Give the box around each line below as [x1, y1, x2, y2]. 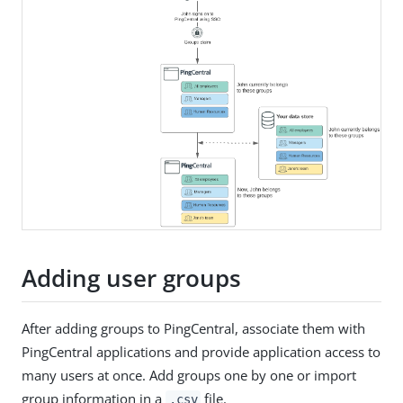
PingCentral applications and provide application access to [22, 342, 381, 361]
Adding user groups [22, 262, 241, 295]
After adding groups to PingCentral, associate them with [22, 318, 365, 337]
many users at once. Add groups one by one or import [22, 365, 356, 384]
